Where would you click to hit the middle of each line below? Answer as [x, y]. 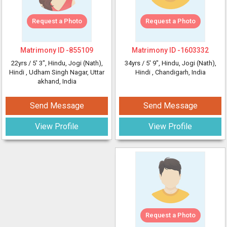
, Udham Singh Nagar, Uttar [65, 72]
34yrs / [135, 63]
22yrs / [22, 63]
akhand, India [57, 81]
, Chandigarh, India [179, 72]
